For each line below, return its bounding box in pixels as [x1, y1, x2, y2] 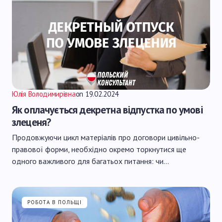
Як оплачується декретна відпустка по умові [12, 103, 203, 116]
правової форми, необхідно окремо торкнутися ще [12, 144, 186, 154]
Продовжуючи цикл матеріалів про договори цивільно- [12, 132, 200, 142]
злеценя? [12, 115, 51, 129]
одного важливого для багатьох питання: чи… [12, 156, 169, 166]
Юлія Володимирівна [12, 89, 76, 99]
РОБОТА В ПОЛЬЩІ [27, 199, 82, 206]
